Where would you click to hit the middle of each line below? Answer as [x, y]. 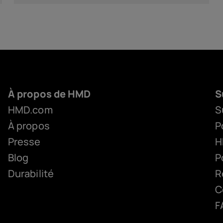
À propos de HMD [50, 94]
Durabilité [31, 173]
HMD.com [30, 110]
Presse [24, 142]
